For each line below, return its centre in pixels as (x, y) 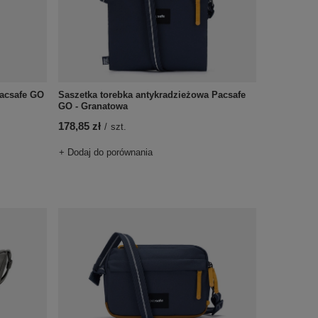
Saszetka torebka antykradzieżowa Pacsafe (152, 95)
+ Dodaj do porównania (105, 152)
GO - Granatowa (93, 106)
